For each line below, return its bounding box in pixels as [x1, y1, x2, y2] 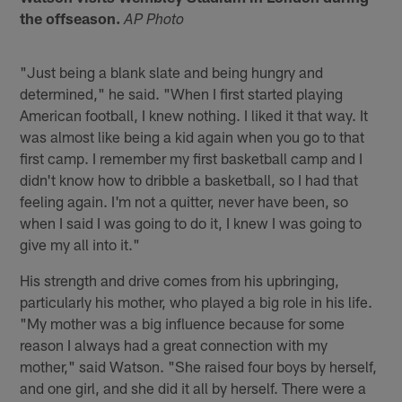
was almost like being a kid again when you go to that [20, 127, 365, 145]
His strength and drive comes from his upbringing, [20, 270, 340, 289]
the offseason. [20, 8, 121, 27]
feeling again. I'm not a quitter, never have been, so [20, 191, 349, 210]
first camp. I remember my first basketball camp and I [20, 148, 363, 167]
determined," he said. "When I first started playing [20, 83, 344, 102]
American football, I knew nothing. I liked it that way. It [20, 105, 369, 124]
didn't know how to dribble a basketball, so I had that [20, 170, 359, 188]
